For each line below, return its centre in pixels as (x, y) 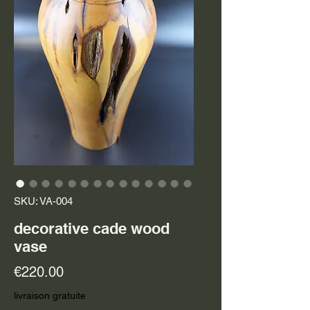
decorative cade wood (92, 228)
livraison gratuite (50, 295)
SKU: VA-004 (43, 201)
